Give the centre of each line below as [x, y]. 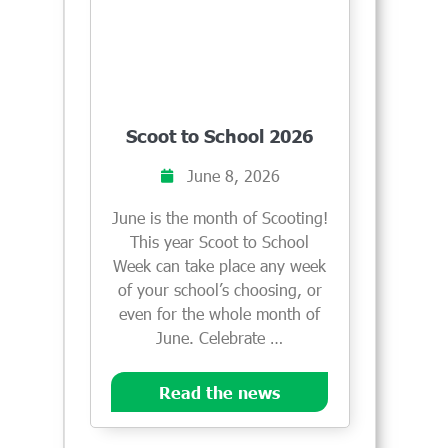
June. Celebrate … [220, 337]
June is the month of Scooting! [219, 217]
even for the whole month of [220, 313]
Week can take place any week [220, 265]
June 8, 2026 [233, 175]
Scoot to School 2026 [220, 135]
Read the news [220, 391]
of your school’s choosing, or [219, 289]
